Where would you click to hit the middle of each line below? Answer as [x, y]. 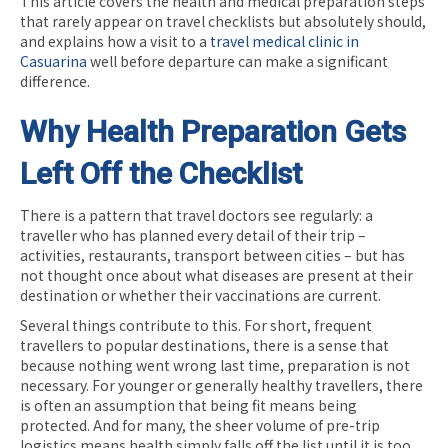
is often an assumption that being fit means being [188, 404]
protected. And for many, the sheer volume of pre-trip [200, 424]
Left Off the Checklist [161, 173]
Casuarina [53, 60]
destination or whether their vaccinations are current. [200, 294]
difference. [55, 80]
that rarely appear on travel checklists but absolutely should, [223, 20]
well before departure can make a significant [237, 60]
